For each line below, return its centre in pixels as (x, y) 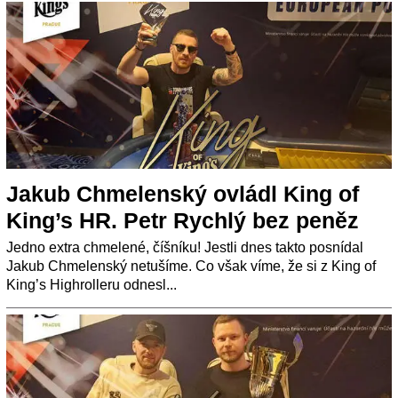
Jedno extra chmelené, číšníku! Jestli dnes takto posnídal (185, 248)
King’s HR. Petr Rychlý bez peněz (183, 221)
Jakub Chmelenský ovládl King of (183, 194)
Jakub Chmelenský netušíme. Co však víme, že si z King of (191, 267)
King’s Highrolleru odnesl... (92, 285)
